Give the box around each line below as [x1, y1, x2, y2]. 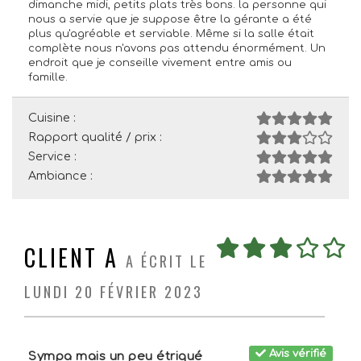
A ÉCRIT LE [126, 250, 207, 272]
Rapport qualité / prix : [28, 131, 162, 143]
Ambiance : [28, 169, 93, 182]
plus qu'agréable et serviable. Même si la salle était [28, 28, 314, 39]
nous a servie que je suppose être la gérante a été [28, 14, 312, 25]
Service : [28, 150, 77, 163]
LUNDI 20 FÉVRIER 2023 [24, 280, 203, 302]
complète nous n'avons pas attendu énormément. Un [28, 43, 326, 54]
